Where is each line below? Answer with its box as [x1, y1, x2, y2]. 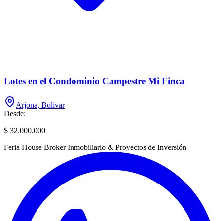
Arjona [16, 101, 37, 110]
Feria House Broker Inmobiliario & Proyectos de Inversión [4, 143, 186, 152]
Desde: [4, 110, 26, 118]
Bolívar [41, 101, 65, 110]
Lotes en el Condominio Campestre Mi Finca [4, 75, 184, 86]
